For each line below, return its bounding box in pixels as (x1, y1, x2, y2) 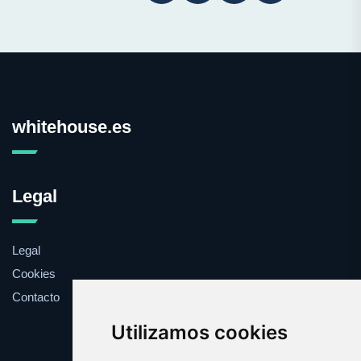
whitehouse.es (12, 117, 131, 138)
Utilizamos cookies (110, 321, 288, 344)
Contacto (12, 290, 60, 305)
